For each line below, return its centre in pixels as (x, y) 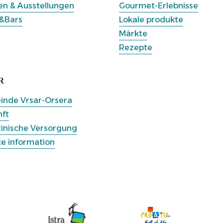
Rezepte (136, 48)
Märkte (133, 34)
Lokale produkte (151, 20)
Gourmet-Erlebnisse (159, 6)
